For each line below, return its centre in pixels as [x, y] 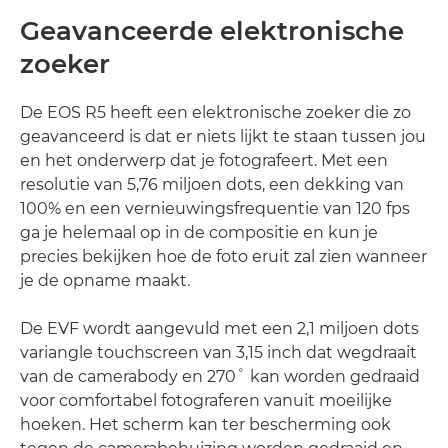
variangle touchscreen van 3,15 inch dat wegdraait [218, 352]
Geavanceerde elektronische [212, 30]
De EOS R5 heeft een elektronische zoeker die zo [215, 112]
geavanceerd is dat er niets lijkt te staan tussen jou [223, 136]
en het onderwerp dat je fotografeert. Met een [204, 160]
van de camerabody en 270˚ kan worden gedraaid [220, 376]
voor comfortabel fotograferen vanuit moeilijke [206, 400]
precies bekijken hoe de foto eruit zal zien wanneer [223, 256]
